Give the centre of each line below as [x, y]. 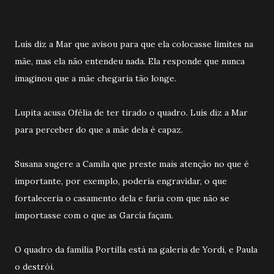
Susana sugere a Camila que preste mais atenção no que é [132, 164]
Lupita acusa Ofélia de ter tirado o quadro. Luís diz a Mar [131, 112]
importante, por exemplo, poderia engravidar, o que [121, 181]
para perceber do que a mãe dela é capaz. [100, 129]
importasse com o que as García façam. [95, 215]
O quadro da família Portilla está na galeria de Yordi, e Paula [136, 249]
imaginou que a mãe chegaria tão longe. [97, 78]
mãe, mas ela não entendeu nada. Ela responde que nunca [130, 61]
